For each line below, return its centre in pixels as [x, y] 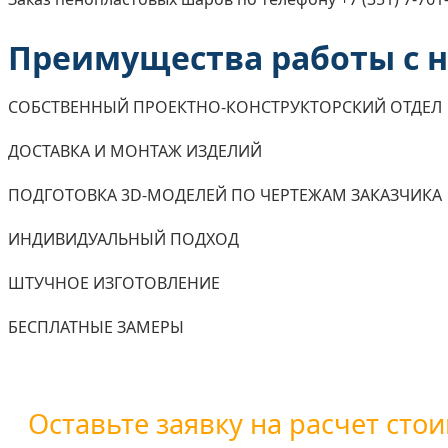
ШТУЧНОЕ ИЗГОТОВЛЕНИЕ [114, 283]
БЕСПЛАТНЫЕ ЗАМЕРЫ [96, 327]
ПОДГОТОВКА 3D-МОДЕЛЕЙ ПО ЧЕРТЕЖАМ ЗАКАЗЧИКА [225, 195]
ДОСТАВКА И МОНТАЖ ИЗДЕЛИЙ [135, 151]
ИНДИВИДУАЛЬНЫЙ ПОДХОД [123, 239]
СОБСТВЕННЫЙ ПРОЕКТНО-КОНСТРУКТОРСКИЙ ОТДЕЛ [225, 107]
